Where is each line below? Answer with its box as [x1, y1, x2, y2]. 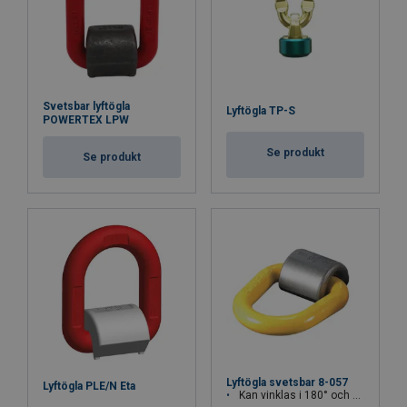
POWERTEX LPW [43, 114, 129, 126]
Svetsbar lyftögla [43, 100, 130, 113]
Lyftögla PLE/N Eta [43, 380, 135, 393]
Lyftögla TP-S [226, 104, 295, 117]
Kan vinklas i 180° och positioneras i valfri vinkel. [239, 389, 352, 402]
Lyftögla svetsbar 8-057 [226, 376, 348, 389]
